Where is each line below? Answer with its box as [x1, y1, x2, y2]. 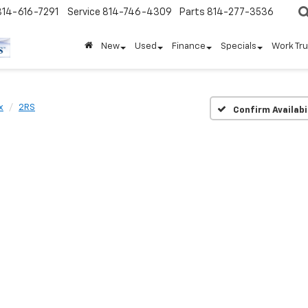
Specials [221, 42, 256, 52]
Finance [172, 42, 206, 52]
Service [67, 8, 100, 18]
